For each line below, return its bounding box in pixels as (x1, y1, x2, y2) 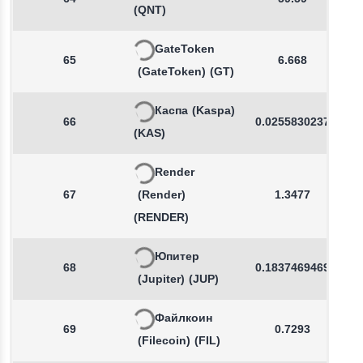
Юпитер (155, 250, 199, 265)
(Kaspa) (192, 104, 235, 119)
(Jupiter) (138, 272, 185, 288)
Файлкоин (155, 311, 212, 327)
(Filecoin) (138, 334, 190, 349)
